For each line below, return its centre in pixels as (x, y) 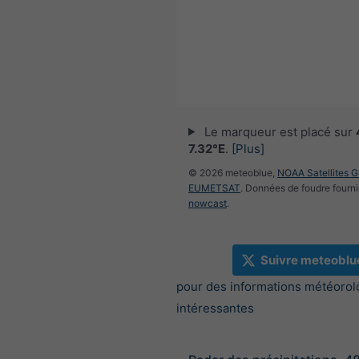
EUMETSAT (214, 188)
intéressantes (215, 308)
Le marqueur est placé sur (278, 131)
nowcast (208, 203)
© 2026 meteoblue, (233, 172)
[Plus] (248, 148)
